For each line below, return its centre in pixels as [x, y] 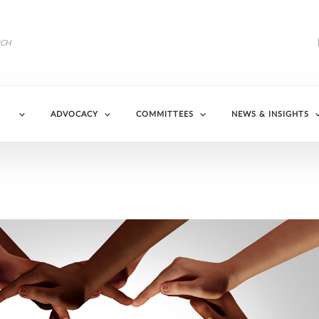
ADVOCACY [74, 114]
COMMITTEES [164, 114]
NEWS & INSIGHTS [270, 114]
